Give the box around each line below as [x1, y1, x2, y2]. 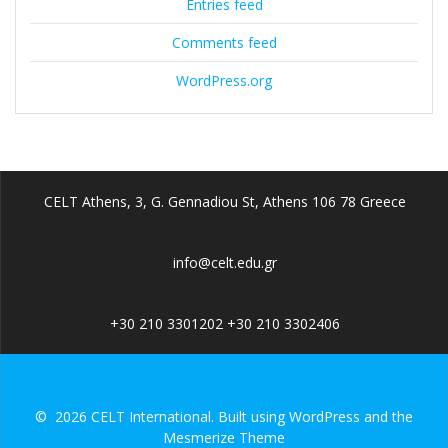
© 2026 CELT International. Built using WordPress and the [35, 407, 413, 426]
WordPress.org [176, 71, 272, 91]
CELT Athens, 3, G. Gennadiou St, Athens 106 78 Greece [43, 192, 406, 211]
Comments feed [171, 33, 277, 53]
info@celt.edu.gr [172, 253, 277, 272]
